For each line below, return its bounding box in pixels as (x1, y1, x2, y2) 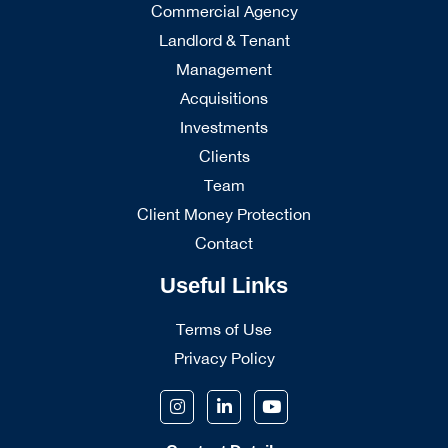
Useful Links (160, 272, 288, 298)
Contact (195, 233, 253, 252)
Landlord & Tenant (158, 30, 290, 49)
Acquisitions (180, 88, 268, 107)
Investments (180, 117, 268, 136)
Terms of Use (176, 319, 272, 338)
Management (176, 59, 272, 78)
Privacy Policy (173, 348, 275, 367)
